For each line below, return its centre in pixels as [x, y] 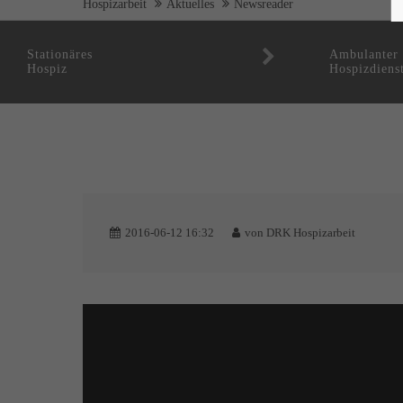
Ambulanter [364, 54]
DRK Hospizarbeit [311, 233]
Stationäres [60, 54]
